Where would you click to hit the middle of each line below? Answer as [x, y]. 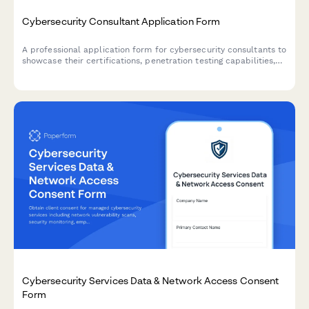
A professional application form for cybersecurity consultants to [154, 49]
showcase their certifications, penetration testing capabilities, [149, 60]
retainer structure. [60, 82]
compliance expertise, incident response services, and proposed [154, 71]
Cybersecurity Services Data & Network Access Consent [151, 280]
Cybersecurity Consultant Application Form [121, 21]
